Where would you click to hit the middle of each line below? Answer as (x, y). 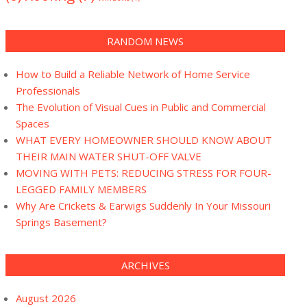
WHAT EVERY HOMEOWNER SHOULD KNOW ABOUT (144, 140)
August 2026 (46, 298)
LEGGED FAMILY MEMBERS (81, 189)
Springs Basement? (61, 222)
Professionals (48, 90)
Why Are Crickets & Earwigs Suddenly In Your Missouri (143, 206)
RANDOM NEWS (145, 41)
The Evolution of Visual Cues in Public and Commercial (141, 107)
